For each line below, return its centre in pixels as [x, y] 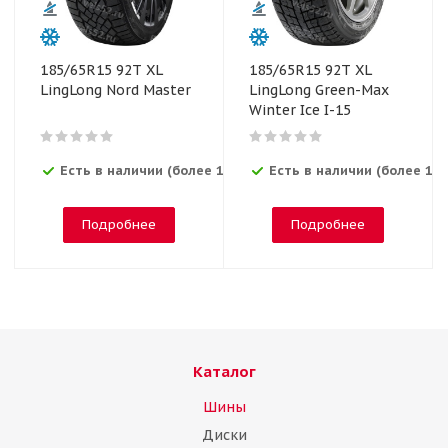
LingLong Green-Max [319, 90]
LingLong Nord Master [115, 90]
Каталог [224, 371]
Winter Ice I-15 [300, 110]
